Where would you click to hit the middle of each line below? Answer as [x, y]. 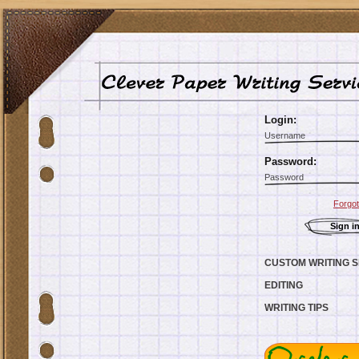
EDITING [284, 285]
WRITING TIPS [296, 308]
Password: [290, 161]
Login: [280, 120]
